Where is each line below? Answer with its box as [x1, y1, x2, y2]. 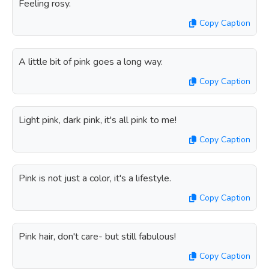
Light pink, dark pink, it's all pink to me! [19, 113, 177, 127]
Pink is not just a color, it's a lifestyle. [19, 172, 171, 185]
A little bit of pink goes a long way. [19, 55, 163, 68]
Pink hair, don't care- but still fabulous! [19, 230, 176, 243]
